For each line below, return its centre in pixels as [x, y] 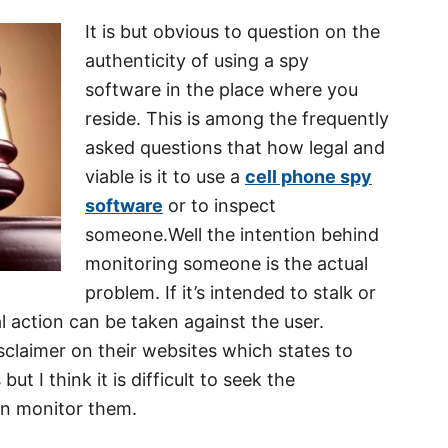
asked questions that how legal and [235, 147]
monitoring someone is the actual [226, 263]
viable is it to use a [165, 176]
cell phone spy [308, 176]
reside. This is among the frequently [237, 118]
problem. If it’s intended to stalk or [230, 292]
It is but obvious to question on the [232, 31]
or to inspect [219, 205]
